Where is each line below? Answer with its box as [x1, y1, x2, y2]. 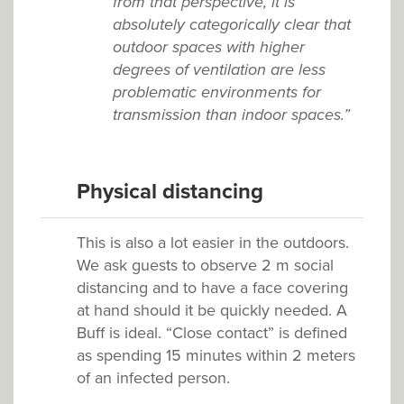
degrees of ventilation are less [113, 60, 326, 80]
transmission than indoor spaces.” [113, 105, 350, 125]
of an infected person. [77, 368, 230, 389]
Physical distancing [77, 179, 263, 206]
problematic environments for [113, 82, 321, 103]
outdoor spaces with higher [113, 37, 305, 58]
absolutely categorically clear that [113, 14, 351, 35]
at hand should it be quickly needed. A [77, 300, 347, 321]
